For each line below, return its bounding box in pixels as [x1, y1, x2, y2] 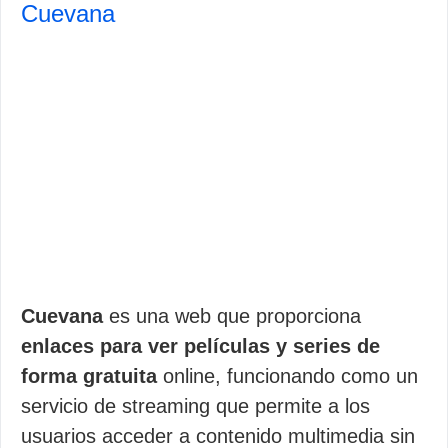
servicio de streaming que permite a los [21, 395, 370, 417]
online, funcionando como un [157, 365, 418, 387]
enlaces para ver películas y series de [21, 335, 380, 357]
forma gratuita [21, 365, 157, 387]
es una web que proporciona [103, 305, 361, 327]
